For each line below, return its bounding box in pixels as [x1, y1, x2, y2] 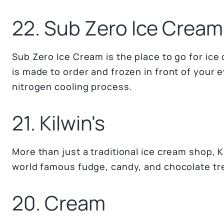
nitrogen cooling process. [12, 80, 132, 92]
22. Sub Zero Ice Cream [12, 14, 223, 41]
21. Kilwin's [12, 109, 105, 136]
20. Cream [12, 189, 105, 216]
